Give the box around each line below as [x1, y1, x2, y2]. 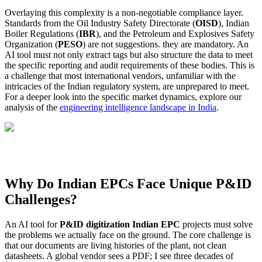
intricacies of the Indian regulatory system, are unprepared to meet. [5, 81, 249, 92]
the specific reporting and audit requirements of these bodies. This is [5, 60, 254, 71]
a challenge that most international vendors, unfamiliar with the [5, 71, 236, 81]
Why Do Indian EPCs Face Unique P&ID [5, 176, 251, 192]
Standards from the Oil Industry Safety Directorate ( [5, 18, 195, 29]
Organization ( [5, 39, 58, 50]
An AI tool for [5, 219, 60, 230]
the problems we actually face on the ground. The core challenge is [5, 230, 251, 240]
